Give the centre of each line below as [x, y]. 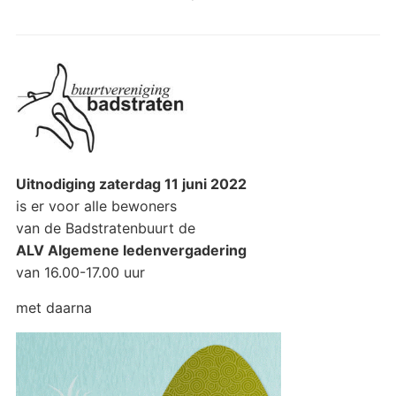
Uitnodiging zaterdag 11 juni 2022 [131, 183]
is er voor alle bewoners [96, 206]
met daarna [53, 307]
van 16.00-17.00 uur [80, 272]
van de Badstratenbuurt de [105, 228]
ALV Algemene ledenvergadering [131, 250]
